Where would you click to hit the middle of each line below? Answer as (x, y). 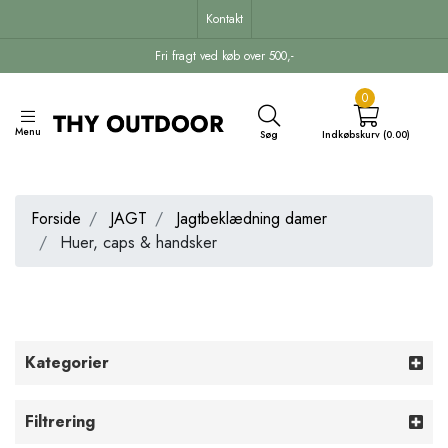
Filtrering (60, 421)
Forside (56, 218)
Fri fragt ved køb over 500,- (224, 56)
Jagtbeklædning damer (251, 218)
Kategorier (67, 362)
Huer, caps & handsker (136, 242)
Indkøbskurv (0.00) (366, 135)
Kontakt (224, 19)
